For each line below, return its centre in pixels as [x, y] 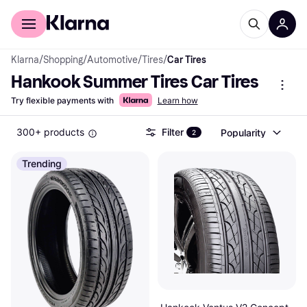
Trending [42, 163]
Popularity [243, 132]
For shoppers [39, 10]
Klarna [25, 60]
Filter [173, 132]
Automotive [112, 60]
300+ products [50, 132]
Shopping [63, 60]
